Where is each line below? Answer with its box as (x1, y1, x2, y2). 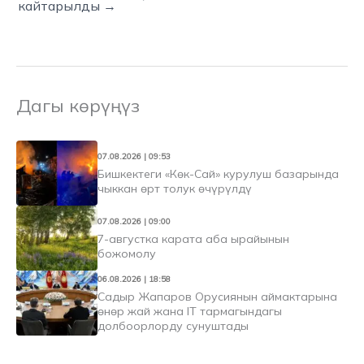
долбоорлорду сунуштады (97, 318, 249, 333)
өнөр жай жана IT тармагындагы (97, 303, 282, 318)
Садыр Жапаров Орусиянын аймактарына (97, 288, 337, 304)
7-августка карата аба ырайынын (97, 231, 289, 246)
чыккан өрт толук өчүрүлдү (97, 180, 252, 196)
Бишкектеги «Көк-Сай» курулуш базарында (97, 166, 339, 181)
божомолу (97, 245, 156, 261)
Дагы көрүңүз (16, 93, 140, 117)
